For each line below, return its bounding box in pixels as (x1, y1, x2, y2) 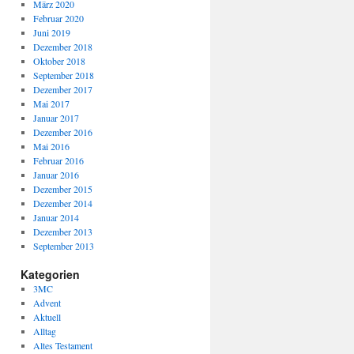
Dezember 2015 (32, 183, 92, 195)
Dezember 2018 (32, 40, 92, 53)
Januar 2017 (32, 111, 79, 124)
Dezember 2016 (32, 126, 92, 138)
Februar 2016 (32, 154, 84, 167)
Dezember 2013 (32, 225, 92, 238)
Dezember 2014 (32, 197, 92, 209)
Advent (32, 296, 61, 309)
